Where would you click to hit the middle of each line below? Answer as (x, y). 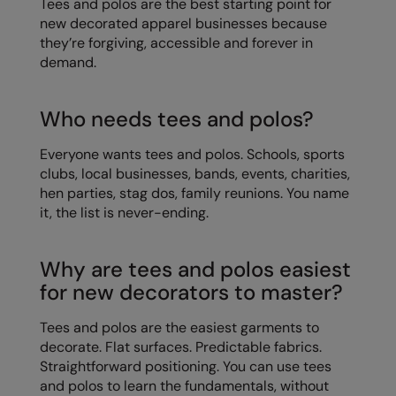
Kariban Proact (56, 37)
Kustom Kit (44, 138)
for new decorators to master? (191, 292)
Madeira (38, 239)
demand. (68, 62)
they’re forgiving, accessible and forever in (176, 42)
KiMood (35, 71)
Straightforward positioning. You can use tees (186, 366)
